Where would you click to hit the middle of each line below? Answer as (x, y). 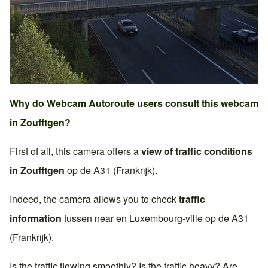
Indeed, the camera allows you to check (94, 199)
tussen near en (95, 218)
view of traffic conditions (197, 151)
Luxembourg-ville (166, 218)
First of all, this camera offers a (75, 151)
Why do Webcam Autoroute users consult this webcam (134, 103)
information (36, 218)
